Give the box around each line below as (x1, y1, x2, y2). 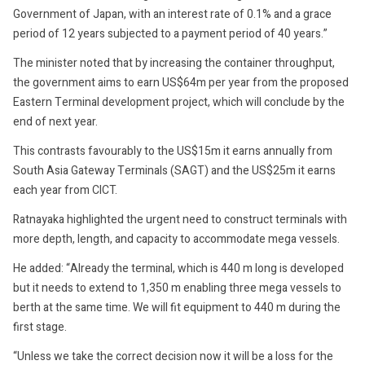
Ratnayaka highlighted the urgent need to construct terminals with (13, 210, 347, 228)
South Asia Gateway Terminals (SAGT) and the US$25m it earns (13, 161, 336, 179)
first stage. (13, 318, 67, 336)
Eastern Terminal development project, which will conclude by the (13, 93, 345, 111)
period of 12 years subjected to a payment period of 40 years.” (13, 24, 328, 42)
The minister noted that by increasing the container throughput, (13, 54, 335, 72)
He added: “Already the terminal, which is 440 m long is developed (13, 259, 344, 277)
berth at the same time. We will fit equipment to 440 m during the (13, 298, 341, 316)
